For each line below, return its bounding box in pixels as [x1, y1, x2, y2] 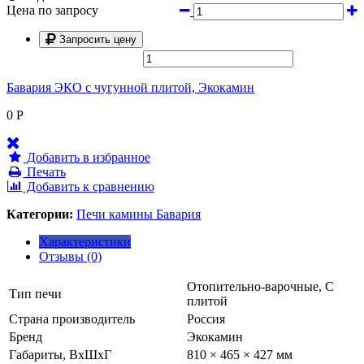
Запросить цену [59, 32, 136, 45]
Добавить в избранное [26, 149, 150, 164]
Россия [187, 311, 225, 326]
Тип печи [9, 286, 62, 301]
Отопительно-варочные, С [187, 279, 334, 293]
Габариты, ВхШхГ [9, 347, 111, 362]
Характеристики [39, 234, 131, 249]
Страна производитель [9, 311, 135, 326]
